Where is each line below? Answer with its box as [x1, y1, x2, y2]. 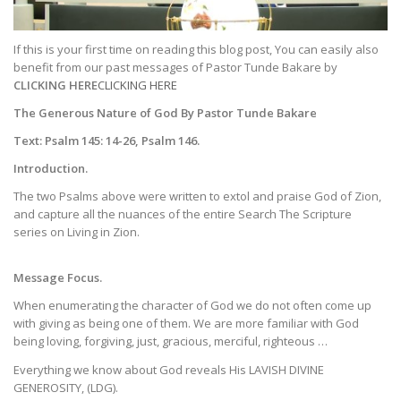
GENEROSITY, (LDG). [13, 379, 118, 396]
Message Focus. [13, 269, 102, 286]
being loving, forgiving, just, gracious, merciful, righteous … [13, 333, 328, 350]
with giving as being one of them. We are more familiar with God [13, 315, 359, 332]
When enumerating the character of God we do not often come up [13, 297, 371, 314]
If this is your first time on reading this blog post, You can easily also [13, 41, 379, 58]
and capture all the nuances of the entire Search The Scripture [13, 206, 352, 223]
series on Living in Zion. [13, 224, 140, 241]
